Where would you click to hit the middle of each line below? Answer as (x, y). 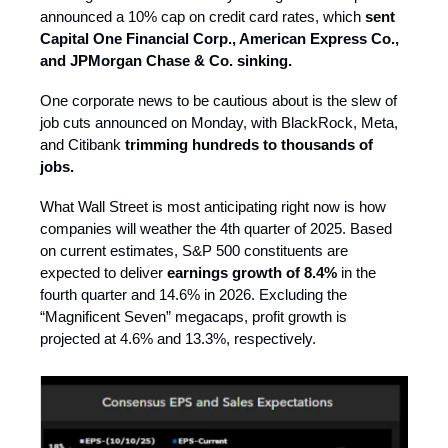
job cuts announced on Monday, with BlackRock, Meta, (219, 122)
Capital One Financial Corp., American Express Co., (219, 38)
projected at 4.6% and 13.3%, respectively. (178, 338)
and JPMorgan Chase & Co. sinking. (166, 60)
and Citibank (82, 144)
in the (358, 272)
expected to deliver (103, 272)
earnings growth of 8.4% (254, 272)
